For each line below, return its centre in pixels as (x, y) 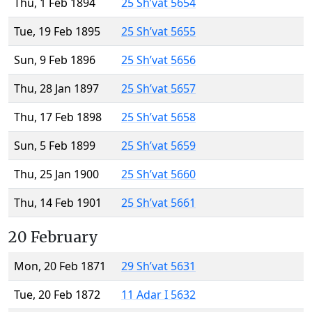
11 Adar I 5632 (158, 295)
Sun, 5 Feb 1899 (55, 146)
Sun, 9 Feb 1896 (55, 60)
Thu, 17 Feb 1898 (58, 117)
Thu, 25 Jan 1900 (56, 174)
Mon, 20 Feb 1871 (60, 266)
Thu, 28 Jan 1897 (56, 89)
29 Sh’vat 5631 (158, 266)
